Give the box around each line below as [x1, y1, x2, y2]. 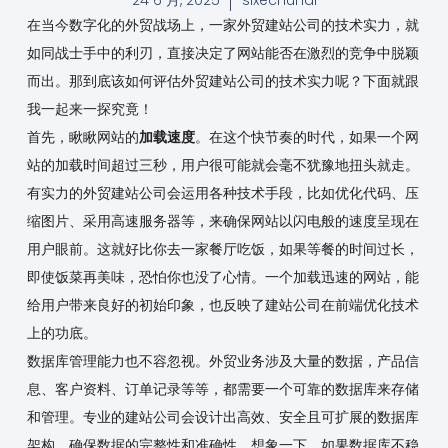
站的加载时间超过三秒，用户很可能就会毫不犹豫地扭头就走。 [26, 154, 419, 175]
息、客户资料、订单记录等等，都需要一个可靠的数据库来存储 [26, 378, 419, 399]
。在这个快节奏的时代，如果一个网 [194, 126, 419, 147]
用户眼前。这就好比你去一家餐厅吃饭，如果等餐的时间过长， [26, 238, 419, 259]
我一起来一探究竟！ [26, 98, 153, 119]
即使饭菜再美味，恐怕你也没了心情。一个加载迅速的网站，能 [26, 266, 419, 287]
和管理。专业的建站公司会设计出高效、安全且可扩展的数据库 [26, 406, 419, 427]
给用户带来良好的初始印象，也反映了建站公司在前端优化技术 [26, 294, 419, 315]
